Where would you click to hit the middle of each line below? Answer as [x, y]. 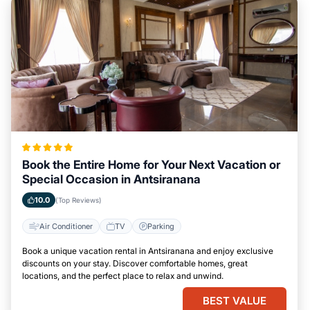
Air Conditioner [66, 226]
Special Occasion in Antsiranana [111, 179]
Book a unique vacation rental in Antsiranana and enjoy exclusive [148, 251]
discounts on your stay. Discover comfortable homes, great [135, 263]
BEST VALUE [235, 301]
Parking [161, 226]
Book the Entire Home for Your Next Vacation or [151, 165]
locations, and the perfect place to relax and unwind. [123, 276]
